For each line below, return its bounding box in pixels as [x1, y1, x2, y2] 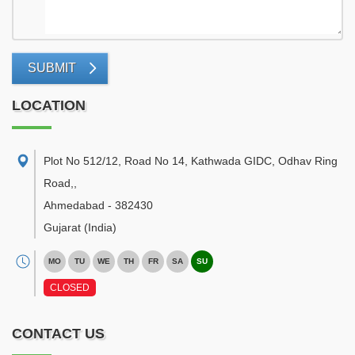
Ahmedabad [44, 199, 105, 212]
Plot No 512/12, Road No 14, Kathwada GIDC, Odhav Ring [44, 155, 338, 167]
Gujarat [44, 221, 81, 234]
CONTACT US [12, 326, 105, 342]
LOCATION [12, 97, 86, 113]
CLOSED [50, 282, 90, 293]
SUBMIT [28, 61, 76, 74]
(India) [84, 221, 116, 234]
